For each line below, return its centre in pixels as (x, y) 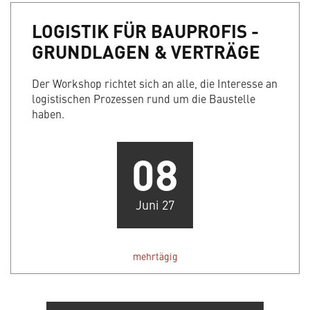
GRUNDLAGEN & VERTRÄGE (146, 52)
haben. (48, 114)
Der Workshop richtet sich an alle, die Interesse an (155, 83)
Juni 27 (155, 205)
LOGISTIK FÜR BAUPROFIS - (145, 31)
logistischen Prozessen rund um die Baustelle (144, 99)
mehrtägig (155, 256)
